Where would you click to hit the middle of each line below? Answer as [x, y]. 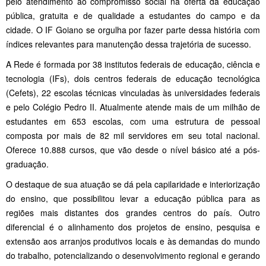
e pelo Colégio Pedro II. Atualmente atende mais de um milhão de [133, 107]
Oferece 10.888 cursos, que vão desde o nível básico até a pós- [133, 149]
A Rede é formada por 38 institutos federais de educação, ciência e [133, 64]
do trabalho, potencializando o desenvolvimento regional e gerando [133, 255]
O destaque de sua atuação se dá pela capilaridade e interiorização [133, 184]
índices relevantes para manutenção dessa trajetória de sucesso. [129, 44]
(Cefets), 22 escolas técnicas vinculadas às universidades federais [133, 92]
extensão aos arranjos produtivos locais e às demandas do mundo [133, 241]
